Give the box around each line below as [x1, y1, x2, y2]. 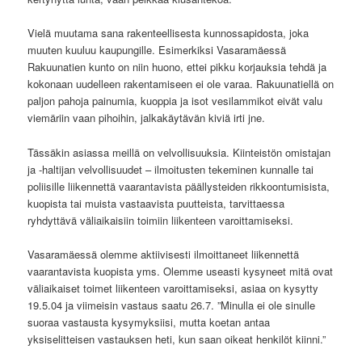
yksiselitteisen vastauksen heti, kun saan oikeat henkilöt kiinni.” [27, 330, 326, 347]
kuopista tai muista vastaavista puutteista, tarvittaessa [27, 195, 285, 211]
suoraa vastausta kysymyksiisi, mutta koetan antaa [27, 314, 271, 330]
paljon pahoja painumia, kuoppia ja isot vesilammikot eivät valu [27, 93, 323, 109]
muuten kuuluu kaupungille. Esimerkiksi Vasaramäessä [27, 42, 287, 58]
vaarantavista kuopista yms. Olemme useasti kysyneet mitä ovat [27, 263, 334, 279]
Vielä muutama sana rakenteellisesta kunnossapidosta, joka [27, 25, 309, 41]
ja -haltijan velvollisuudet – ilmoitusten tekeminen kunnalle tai [27, 161, 314, 177]
